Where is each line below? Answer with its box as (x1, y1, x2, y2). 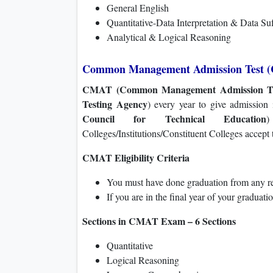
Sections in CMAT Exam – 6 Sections (82, 214, 236, 229)
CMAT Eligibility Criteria (82, 151, 190, 165)
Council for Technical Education (82, 112, 267, 126)
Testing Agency (82, 97, 147, 112)
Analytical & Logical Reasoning (107, 30, 231, 44)
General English (107, 1, 169, 15)
